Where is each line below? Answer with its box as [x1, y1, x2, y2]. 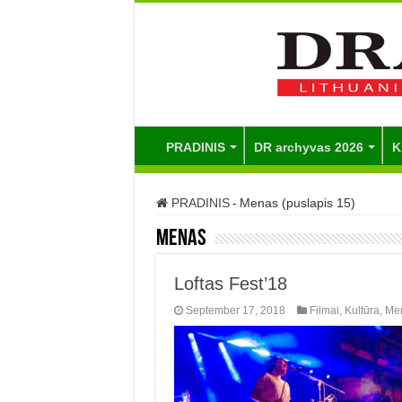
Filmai [309, 303, 339, 317]
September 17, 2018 [185, 303, 285, 317]
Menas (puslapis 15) [239, 195, 355, 210]
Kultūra [344, 303, 380, 317]
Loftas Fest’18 [173, 273, 287, 293]
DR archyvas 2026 [253, 139, 363, 154]
